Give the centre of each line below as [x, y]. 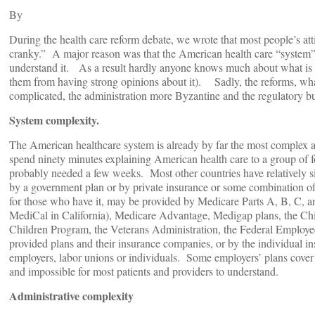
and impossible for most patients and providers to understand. [144, 271]
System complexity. [54, 120]
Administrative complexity [71, 296]
